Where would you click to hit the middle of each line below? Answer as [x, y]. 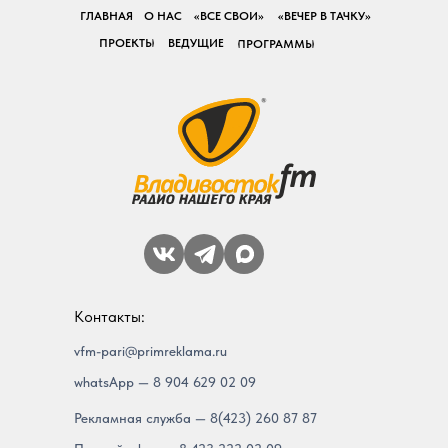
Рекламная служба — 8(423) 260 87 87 [195, 417]
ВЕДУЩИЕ [195, 43]
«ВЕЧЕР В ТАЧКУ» [324, 16]
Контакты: [109, 316]
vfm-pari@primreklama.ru [150, 350]
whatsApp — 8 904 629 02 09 [165, 381]
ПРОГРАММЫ [276, 44]
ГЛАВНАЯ [106, 16]
